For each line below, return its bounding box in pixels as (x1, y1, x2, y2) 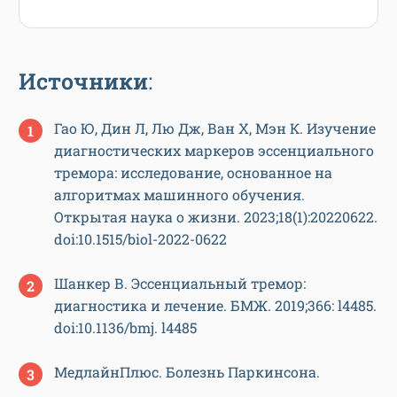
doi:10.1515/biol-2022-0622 (54, 229, 227, 248)
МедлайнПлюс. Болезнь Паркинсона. (54, 362, 320, 381)
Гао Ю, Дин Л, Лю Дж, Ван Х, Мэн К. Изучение (54, 118, 376, 137)
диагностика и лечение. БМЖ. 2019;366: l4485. (54, 295, 377, 315)
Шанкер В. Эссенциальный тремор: (54, 273, 306, 292)
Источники (19, 66, 148, 96)
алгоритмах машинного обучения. (54, 184, 305, 204)
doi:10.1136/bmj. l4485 (54, 317, 197, 337)
